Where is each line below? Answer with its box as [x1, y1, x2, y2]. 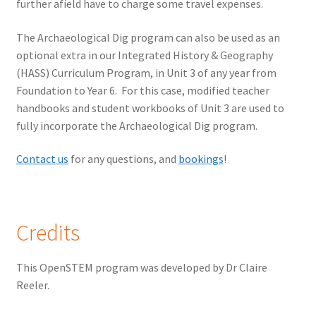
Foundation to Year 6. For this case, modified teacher [16, 83, 269, 97]
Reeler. [16, 277, 49, 292]
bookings [178, 152, 224, 166]
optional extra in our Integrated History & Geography [16, 47, 273, 62]
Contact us [16, 152, 68, 166]
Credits [16, 219, 80, 248]
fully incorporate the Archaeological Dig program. [16, 118, 257, 133]
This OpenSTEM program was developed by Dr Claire [16, 260, 267, 274]
